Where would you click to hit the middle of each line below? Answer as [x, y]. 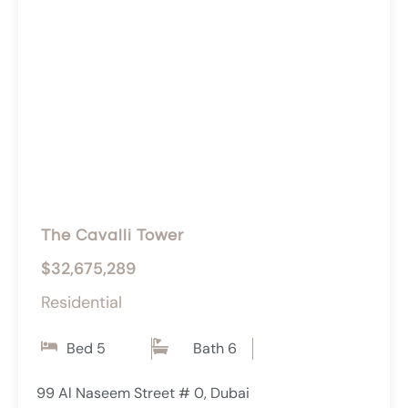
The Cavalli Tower [112, 236]
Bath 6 [215, 349]
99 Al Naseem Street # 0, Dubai [143, 393]
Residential [82, 303]
